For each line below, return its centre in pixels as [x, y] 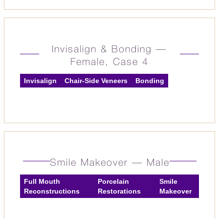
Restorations [120, 191]
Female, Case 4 [109, 63]
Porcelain [114, 181]
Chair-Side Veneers [96, 81]
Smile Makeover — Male [109, 163]
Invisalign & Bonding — [109, 50]
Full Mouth [42, 181]
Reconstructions [52, 191]
